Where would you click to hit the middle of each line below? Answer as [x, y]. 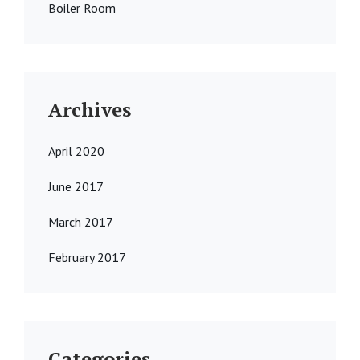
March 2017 [81, 222]
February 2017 [87, 258]
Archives [90, 110]
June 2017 [76, 187]
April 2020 [76, 151]
